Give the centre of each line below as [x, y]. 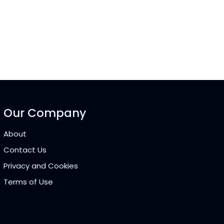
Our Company [44, 113]
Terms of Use [28, 181]
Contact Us [25, 149]
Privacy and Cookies [40, 165]
